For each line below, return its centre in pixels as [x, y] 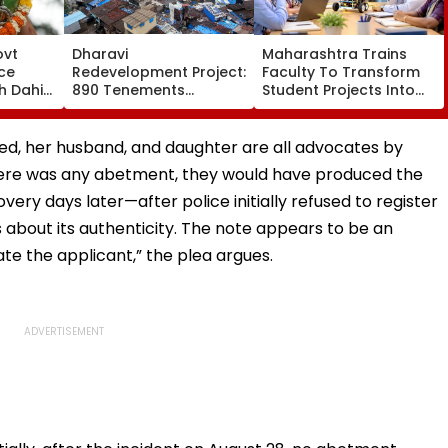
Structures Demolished [155, 125]
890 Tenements [128, 89]
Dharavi [100, 53]
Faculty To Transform [341, 71]
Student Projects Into [338, 89]
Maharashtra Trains [334, 53]
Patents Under [314, 107]
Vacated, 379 [121, 107]
